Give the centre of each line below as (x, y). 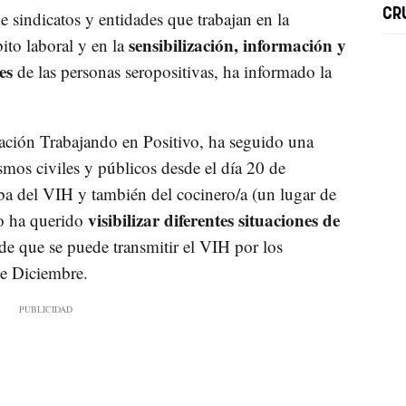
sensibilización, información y (237, 44)
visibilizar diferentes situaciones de (213, 219)
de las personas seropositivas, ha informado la (172, 71)
